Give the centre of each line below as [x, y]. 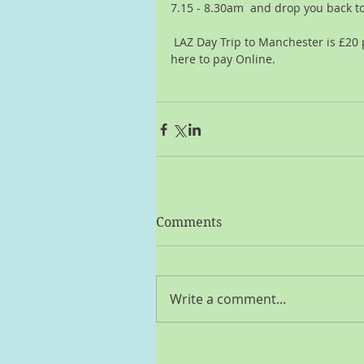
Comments [189, 223]
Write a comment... [228, 299]
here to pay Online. [223, 59]
